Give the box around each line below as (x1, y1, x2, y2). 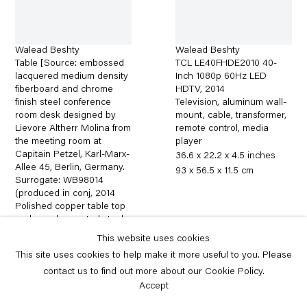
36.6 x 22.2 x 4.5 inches (175, 151, 276, 161)
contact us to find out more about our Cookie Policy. (42, 267, 265, 277)
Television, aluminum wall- (175, 97, 287, 108)
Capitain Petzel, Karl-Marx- (15, 149, 130, 160)
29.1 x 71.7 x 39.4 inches (15, 244, 116, 254)
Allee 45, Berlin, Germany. (15, 162, 125, 173)
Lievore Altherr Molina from (15, 123, 132, 134)
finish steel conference (15, 97, 112, 108)
